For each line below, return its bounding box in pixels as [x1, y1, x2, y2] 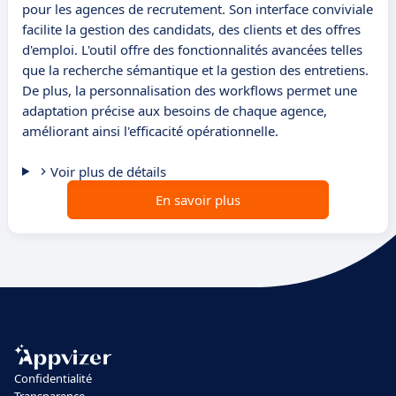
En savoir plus [156, 191, 240, 209]
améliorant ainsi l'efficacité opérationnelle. [22, 122, 278, 141]
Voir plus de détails [49, 163, 166, 181]
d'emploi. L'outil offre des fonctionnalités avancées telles [22, 41, 362, 59]
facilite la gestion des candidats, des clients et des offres [22, 20, 361, 39]
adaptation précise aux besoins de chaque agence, [22, 102, 327, 120]
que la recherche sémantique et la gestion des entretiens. [22, 61, 369, 80]
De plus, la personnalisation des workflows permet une [22, 81, 357, 100]
